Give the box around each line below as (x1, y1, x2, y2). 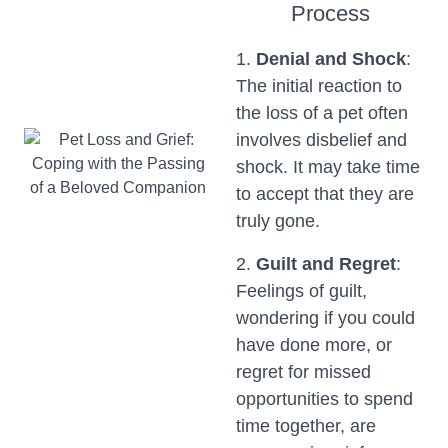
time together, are (236, 416, 376, 436)
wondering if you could (236, 308, 415, 328)
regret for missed (236, 362, 371, 382)
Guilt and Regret (251, 254, 396, 274)
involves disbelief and (236, 130, 407, 150)
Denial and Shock (256, 49, 406, 69)
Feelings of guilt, (236, 281, 367, 301)
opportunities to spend (236, 389, 413, 409)
